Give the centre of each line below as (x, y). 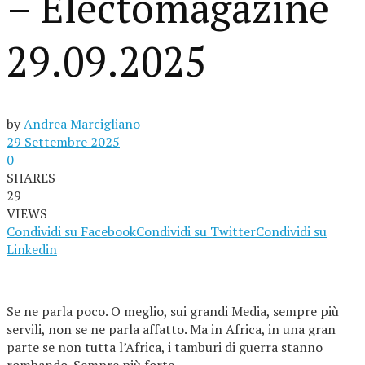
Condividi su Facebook (71, 231)
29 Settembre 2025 (63, 142)
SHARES (31, 178)
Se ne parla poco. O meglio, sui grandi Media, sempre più (173, 311)
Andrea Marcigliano (82, 124)
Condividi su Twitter (196, 231)
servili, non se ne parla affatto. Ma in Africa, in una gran (171, 329)
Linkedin (32, 249)
